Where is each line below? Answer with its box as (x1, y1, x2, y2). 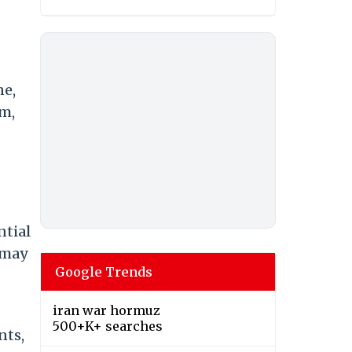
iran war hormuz (53, 302, 160, 319)
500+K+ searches (53, 318, 163, 335)
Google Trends (55, 264, 152, 280)
